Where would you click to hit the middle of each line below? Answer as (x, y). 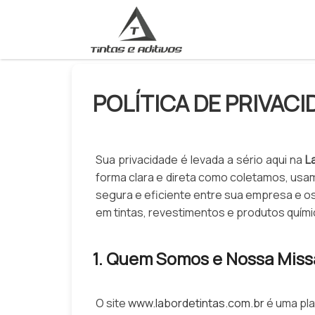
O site (112, 303)
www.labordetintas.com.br (197, 303)
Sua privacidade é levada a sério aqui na (200, 159)
